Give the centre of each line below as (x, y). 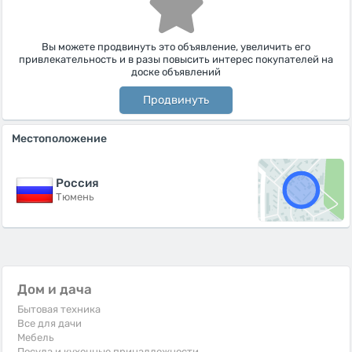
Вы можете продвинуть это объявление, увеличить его (176, 47)
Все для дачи (49, 323)
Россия (77, 183)
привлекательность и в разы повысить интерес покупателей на (176, 59)
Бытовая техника (59, 309)
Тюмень (75, 196)
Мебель (36, 337)
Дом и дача (55, 289)
